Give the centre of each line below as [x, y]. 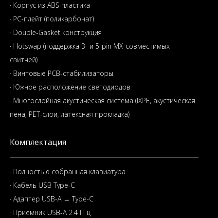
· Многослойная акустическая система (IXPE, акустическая [102, 100]
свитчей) [24, 60]
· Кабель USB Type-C [42, 185]
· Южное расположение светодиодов [70, 87]
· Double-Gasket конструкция [56, 32]
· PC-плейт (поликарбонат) [52, 19]
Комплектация [38, 142]
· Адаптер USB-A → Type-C [52, 199]
